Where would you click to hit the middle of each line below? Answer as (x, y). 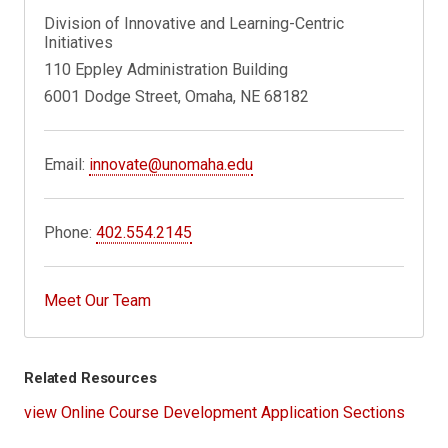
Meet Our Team (98, 301)
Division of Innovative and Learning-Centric (194, 24)
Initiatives (79, 43)
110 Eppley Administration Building (166, 70)
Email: (67, 165)
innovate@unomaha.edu (171, 165)
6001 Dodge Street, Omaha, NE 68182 (177, 97)
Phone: (70, 233)
